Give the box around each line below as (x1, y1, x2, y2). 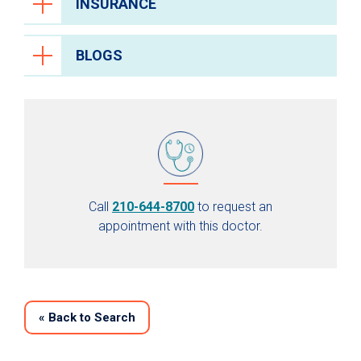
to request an (194, 199, 272, 215)
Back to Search (45, 310, 135, 326)
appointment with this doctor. (98, 218, 263, 234)
